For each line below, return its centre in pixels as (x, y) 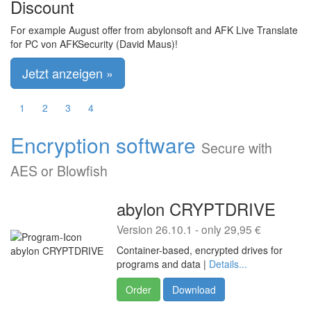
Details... (228, 264)
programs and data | (163, 264)
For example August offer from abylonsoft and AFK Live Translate (154, 30)
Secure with (237, 148)
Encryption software (103, 145)
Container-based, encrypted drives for (200, 250)
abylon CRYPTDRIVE (196, 209)
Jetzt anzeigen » (68, 73)
